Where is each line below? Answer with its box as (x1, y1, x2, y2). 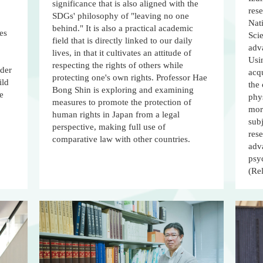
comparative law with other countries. (52, 134, 191, 144)
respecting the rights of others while (52, 60, 184, 70)
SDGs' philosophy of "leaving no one (52, 11, 190, 21)
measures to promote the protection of (52, 97, 192, 107)
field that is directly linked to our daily (52, 36, 193, 46)
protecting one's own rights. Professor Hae (52, 73, 208, 83)
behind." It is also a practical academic (52, 23, 194, 33)
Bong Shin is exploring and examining (52, 85, 194, 95)
